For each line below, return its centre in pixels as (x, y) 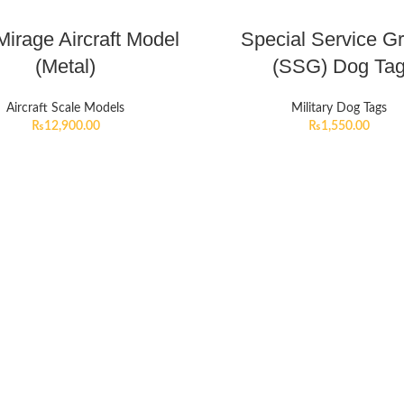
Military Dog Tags (339, 108)
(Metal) (65, 66)
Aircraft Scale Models (65, 108)
